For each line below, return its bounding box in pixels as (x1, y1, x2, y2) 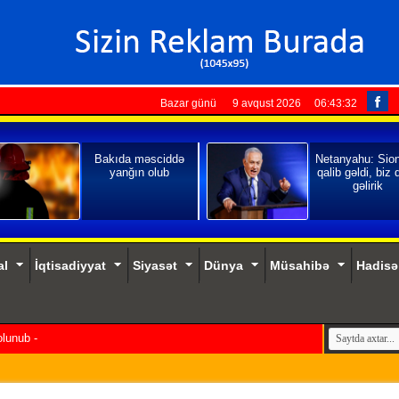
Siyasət (132, 258, 177, 273)
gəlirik (352, 179, 383, 192)
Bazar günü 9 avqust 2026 (159, 97, 301, 110)
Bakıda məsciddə (94, 152, 184, 166)
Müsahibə (269, 258, 330, 273)
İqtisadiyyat (34, 258, 106, 273)
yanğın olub (110, 166, 169, 179)
